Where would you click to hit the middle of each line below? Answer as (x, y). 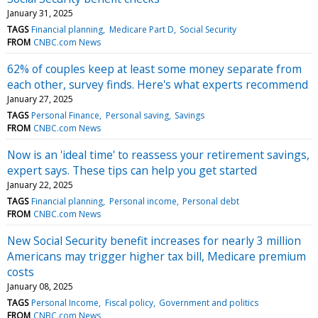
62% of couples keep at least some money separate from (154, 68)
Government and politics (208, 302)
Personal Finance (66, 115)
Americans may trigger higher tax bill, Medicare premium (157, 256)
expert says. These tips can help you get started (132, 170)
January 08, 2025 (40, 286)
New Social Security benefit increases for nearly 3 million (154, 240)
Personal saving (137, 115)
